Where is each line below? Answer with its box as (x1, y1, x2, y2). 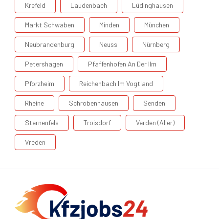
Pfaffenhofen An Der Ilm (88, 60, 156, 68)
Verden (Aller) (136, 118, 175, 127)
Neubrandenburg (25, 40, 74, 49)
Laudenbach (70, 1, 107, 10)
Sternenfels (25, 118, 59, 127)
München (144, 21, 169, 29)
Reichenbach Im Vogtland (79, 79, 153, 88)
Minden (99, 21, 119, 29)
